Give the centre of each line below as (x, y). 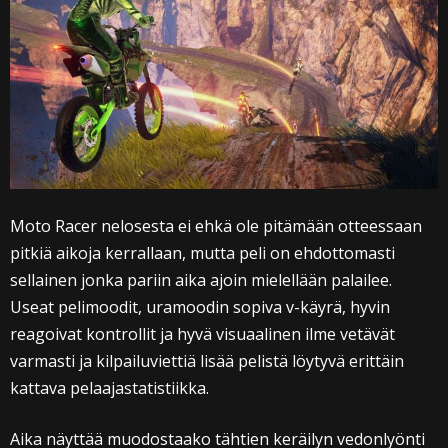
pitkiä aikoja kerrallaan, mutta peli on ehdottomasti (202, 252)
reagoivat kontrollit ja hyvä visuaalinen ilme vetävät (202, 333)
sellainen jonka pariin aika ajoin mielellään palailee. (201, 279)
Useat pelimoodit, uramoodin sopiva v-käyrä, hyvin (200, 306)
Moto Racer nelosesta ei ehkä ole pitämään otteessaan (216, 225)
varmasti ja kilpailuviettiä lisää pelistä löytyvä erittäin (207, 360)
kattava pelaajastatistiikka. (109, 387)
